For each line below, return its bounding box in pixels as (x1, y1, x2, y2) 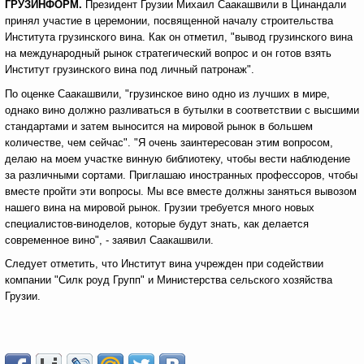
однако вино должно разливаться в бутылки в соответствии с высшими (5, 104, 359, 116)
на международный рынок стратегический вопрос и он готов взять (5, 47, 331, 59)
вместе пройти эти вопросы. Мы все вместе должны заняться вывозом (5, 185, 357, 197)
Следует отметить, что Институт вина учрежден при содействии (5, 258, 323, 270)
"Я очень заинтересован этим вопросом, (134, 136, 333, 149)
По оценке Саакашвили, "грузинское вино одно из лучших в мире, (5, 88, 330, 100)
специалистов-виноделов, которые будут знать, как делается (5, 218, 309, 230)
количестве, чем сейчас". (5, 136, 134, 149)
